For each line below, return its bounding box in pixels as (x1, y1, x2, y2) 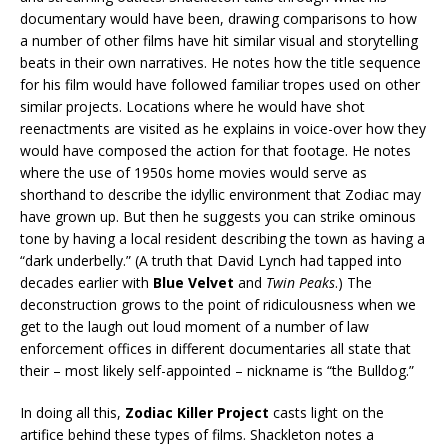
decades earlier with (20, 272, 153, 292)
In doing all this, (20, 402, 125, 422)
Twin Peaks (266, 272, 335, 292)
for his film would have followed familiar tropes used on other (20, 74, 420, 94)
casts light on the (269, 402, 384, 422)
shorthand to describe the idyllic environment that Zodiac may (20, 184, 421, 204)
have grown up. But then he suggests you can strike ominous (20, 206, 416, 226)
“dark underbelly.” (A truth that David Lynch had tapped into (20, 250, 402, 270)
